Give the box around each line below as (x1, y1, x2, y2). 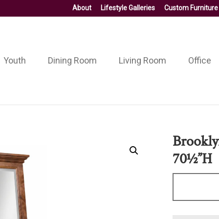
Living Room (118, 55, 166, 66)
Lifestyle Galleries (101, 4, 155, 12)
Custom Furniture (164, 4, 218, 12)
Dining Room (47, 55, 97, 66)
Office (188, 55, 211, 66)
